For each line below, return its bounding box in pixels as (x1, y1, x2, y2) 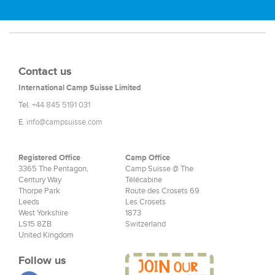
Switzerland (125, 219, 166, 229)
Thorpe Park (18, 185, 60, 196)
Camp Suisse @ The (125, 163, 194, 174)
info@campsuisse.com (26, 117, 103, 127)
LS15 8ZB (18, 219, 52, 229)
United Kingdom (18, 230, 74, 240)
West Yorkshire (18, 207, 68, 218)
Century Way (18, 174, 61, 185)
